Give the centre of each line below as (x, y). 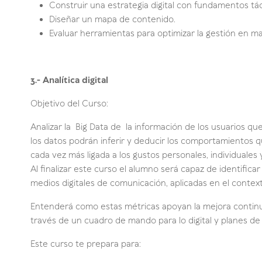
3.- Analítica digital (69, 80)
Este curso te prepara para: (86, 244)
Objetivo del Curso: (69, 104)
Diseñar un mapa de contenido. (112, 20)
